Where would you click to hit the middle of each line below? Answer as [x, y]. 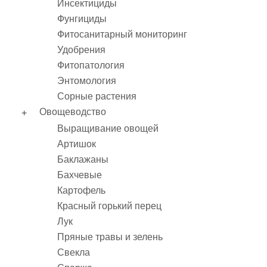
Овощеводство [73, 112]
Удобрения [81, 50]
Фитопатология [91, 65]
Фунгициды [82, 19]
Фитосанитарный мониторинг [122, 34]
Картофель [81, 190]
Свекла [74, 252]
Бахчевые [80, 175]
